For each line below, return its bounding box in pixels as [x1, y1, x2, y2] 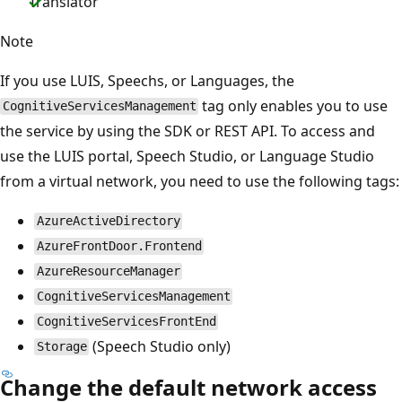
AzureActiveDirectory [36, 214, 180, 229]
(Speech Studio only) [89, 336, 232, 356]
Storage [36, 339, 87, 354]
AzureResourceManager [36, 264, 180, 279]
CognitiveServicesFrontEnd [36, 314, 216, 329]
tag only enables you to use [198, 95, 389, 116]
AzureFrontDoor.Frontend [36, 239, 202, 254]
